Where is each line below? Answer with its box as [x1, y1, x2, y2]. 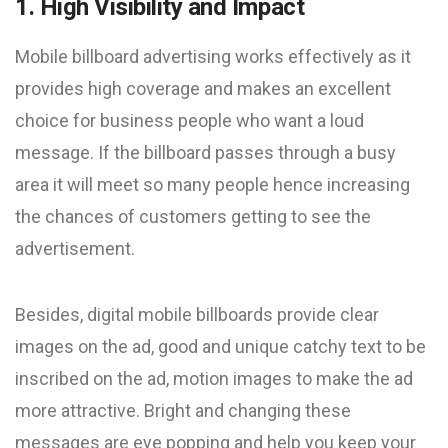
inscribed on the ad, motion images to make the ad [15, 368, 413, 389]
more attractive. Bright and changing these [15, 400, 351, 421]
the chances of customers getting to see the [15, 206, 371, 227]
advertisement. [15, 238, 135, 259]
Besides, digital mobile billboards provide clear [15, 304, 379, 325]
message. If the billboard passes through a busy [15, 142, 396, 163]
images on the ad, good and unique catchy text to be [15, 336, 426, 357]
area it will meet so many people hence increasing [15, 174, 410, 195]
